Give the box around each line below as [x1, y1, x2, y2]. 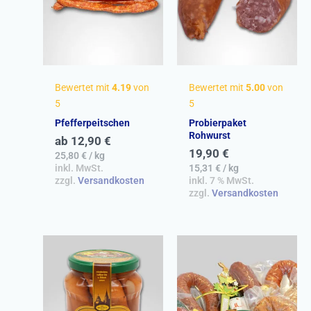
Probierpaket [188, 117, 246, 129]
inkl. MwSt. [54, 162, 103, 174]
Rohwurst [188, 130, 230, 142]
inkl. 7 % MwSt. [188, 175, 254, 187]
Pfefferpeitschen [54, 117, 130, 128]
